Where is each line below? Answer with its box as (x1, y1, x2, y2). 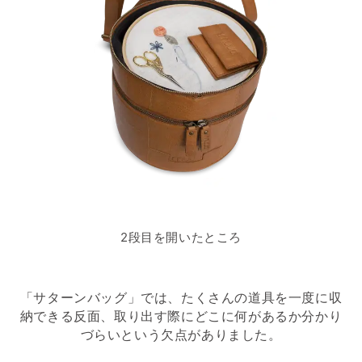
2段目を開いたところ (120, 229, 242, 246)
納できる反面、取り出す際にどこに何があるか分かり (19, 308, 343, 325)
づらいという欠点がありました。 (80, 326, 282, 343)
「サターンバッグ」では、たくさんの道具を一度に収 (19, 289, 343, 306)
